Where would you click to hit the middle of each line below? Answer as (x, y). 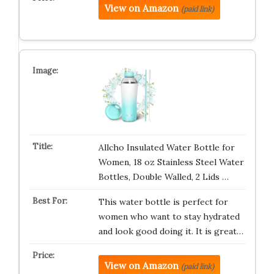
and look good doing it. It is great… (171, 231)
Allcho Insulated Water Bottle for (166, 147)
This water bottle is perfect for (163, 202)
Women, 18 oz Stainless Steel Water (171, 162)
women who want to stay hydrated (169, 217)
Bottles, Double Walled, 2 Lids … (163, 177)
